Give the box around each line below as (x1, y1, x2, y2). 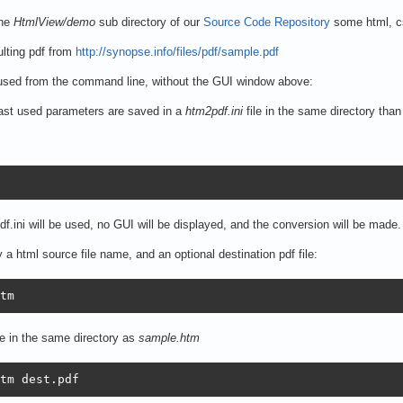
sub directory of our (95, 14, 203, 29)
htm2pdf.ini (185, 103, 243, 118)
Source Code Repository (203, 14, 330, 29)
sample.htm (139, 330, 200, 345)
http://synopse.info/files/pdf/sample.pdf (76, 44, 279, 58)
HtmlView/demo (13, 14, 95, 29)
